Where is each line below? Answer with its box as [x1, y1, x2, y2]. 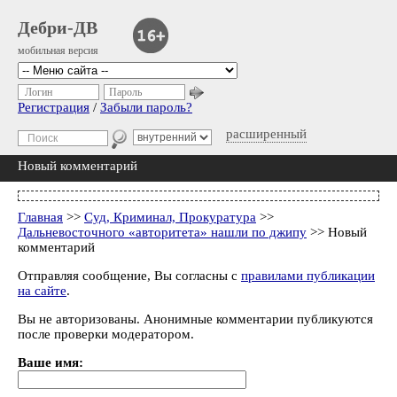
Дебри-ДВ [18, 18, 97, 37]
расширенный [226, 127, 307, 141]
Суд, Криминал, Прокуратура [84, 210, 256, 224]
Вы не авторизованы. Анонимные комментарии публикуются [18, 312, 373, 326]
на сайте [18, 284, 66, 298]
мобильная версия [18, 44, 98, 57]
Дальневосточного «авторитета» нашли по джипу [18, 225, 307, 239]
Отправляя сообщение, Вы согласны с [18, 269, 241, 283]
